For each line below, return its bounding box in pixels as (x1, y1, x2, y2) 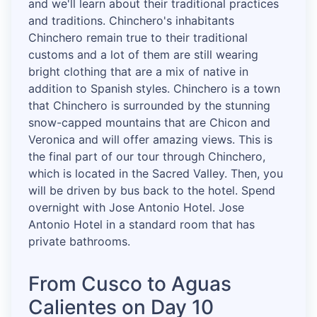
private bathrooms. (28, 234, 130, 249)
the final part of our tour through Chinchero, (28, 149, 265, 164)
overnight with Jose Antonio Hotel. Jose (28, 200, 244, 215)
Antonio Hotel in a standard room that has (28, 217, 255, 232)
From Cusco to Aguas (28, 272, 231, 296)
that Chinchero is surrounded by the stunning (28, 98, 270, 113)
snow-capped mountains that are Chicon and (28, 115, 270, 130)
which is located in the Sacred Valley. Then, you (28, 166, 283, 181)
